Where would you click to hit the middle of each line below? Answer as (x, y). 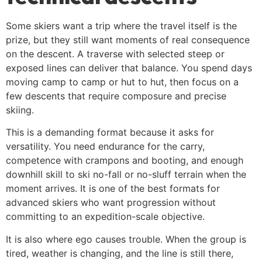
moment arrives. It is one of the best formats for (113, 189)
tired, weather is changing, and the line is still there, (120, 253)
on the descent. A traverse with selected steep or (115, 54)
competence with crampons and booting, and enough (125, 161)
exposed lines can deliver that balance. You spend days (129, 68)
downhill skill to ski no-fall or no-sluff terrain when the (126, 175)
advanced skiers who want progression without (111, 203)
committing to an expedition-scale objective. (105, 217)
